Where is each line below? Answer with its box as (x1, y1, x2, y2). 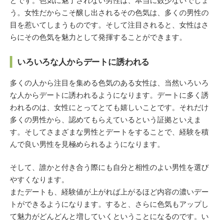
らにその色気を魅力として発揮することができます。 (10, 33, 187, 42)
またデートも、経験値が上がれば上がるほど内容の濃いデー (10, 188, 209, 196)
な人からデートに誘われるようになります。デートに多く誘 (10, 90, 209, 99)
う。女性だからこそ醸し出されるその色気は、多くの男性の (10, 8, 209, 17)
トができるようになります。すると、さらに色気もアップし (10, 200, 209, 209)
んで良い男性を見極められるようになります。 (10, 139, 165, 148)
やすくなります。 (10, 175, 69, 184)
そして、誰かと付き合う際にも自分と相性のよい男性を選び (10, 163, 209, 172)
